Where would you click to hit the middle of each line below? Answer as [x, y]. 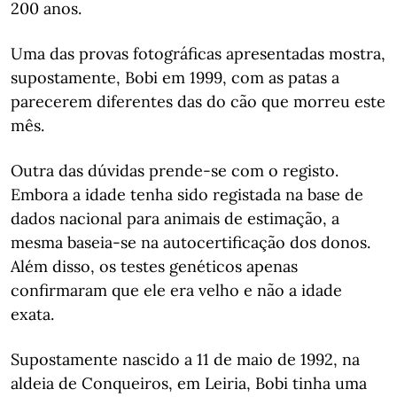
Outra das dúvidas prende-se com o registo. [175, 170]
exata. [32, 314]
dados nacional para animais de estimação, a [175, 218]
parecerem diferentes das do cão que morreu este [198, 101]
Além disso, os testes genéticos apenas [154, 266]
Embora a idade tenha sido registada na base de [187, 194]
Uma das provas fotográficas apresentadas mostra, [198, 53]
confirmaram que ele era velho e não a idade [176, 290]
